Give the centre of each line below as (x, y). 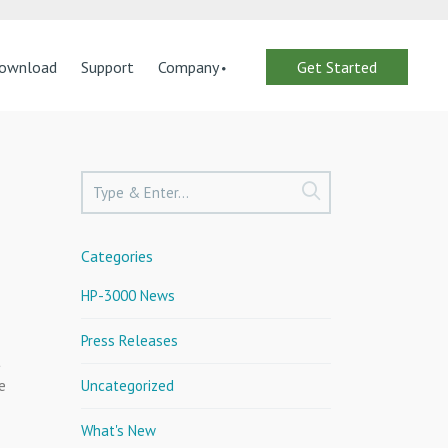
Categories (117, 255)
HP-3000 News (128, 295)
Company (188, 67)
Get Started (337, 67)
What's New (118, 430)
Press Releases (129, 340)
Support (107, 67)
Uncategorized (127, 385)
